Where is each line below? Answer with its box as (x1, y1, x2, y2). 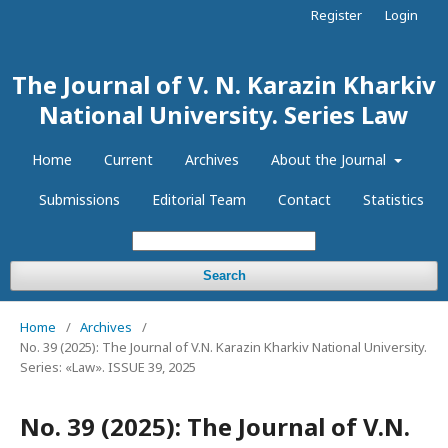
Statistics (362, 190, 424, 209)
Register (311, 6, 362, 24)
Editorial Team (151, 190, 246, 209)
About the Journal (271, 150, 391, 169)
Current (104, 150, 154, 169)
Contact (277, 190, 331, 209)
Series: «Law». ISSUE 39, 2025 (20, 358, 196, 376)
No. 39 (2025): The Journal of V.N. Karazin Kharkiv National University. (20, 338, 427, 356)
